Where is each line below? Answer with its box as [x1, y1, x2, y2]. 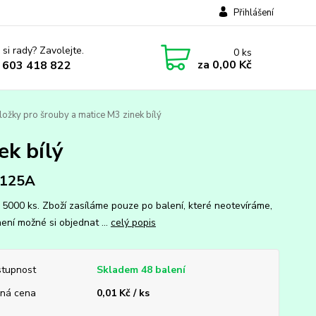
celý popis [110, 216, 156, 229]
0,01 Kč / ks [96, 286, 150, 300]
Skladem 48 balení [96, 263, 186, 276]
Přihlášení [233, 6, 274, 19]
